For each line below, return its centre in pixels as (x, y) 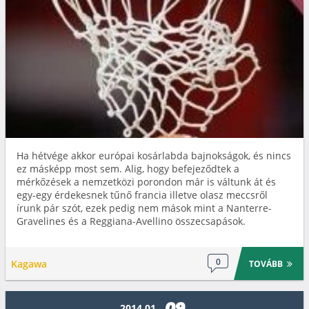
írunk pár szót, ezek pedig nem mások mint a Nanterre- (144, 208)
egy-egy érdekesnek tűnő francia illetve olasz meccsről (142, 195)
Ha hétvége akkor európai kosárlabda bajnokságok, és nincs (154, 156)
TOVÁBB (266, 263)
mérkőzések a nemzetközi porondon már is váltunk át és (146, 182)
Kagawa (29, 263)
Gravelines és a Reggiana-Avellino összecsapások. (131, 221)
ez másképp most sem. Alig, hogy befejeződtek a (128, 169)
